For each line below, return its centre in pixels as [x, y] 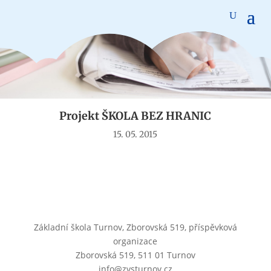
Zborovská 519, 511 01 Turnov [135, 255]
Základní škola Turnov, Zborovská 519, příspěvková [135, 227]
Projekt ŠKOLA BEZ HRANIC [135, 116]
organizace [135, 241]
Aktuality [135, 65]
